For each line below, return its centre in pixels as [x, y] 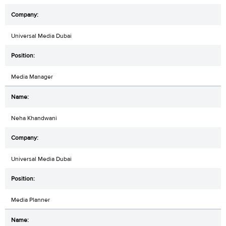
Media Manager [32, 76]
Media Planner [31, 200]
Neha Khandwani [34, 118]
